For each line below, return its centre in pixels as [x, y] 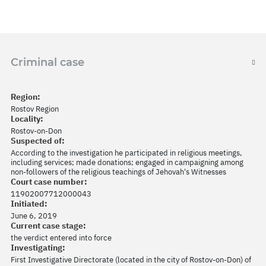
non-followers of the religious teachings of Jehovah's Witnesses [118, 172]
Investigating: [38, 248]
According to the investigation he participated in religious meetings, [126, 153]
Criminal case [47, 62]
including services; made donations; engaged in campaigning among [127, 162]
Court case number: [49, 182]
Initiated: [29, 204]
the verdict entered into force [61, 238]
